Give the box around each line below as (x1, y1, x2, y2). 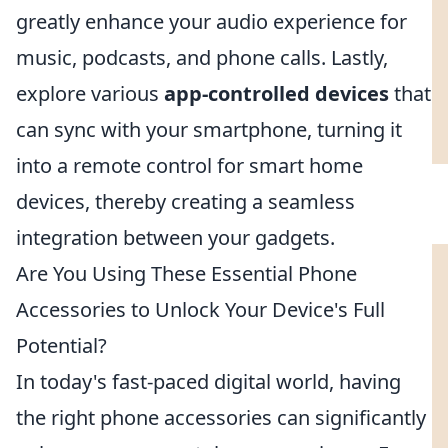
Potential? (16, 332, 107, 359)
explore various (16, 80, 164, 107)
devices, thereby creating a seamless (16, 188, 355, 215)
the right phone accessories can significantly (16, 404, 426, 431)
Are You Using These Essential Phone (16, 260, 357, 287)
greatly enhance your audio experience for (16, 8, 407, 35)
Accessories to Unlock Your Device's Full (16, 296, 385, 323)
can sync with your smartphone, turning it (16, 116, 402, 143)
